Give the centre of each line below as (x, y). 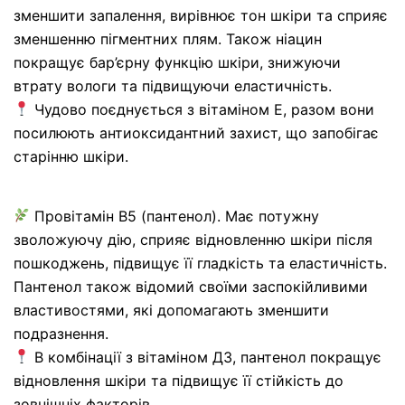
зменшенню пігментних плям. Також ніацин (168, 38)
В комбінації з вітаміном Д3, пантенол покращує (206, 357)
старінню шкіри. (71, 156)
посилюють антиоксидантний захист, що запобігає (196, 132)
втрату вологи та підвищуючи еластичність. (173, 85)
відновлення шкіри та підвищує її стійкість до (179, 380)
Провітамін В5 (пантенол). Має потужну (175, 216)
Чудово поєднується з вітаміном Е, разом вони (202, 109)
